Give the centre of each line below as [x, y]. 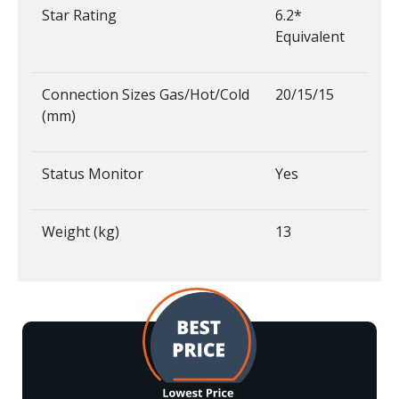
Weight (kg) [81, 231]
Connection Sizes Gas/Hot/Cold [146, 94]
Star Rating [79, 15]
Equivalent [310, 36]
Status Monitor [93, 173]
